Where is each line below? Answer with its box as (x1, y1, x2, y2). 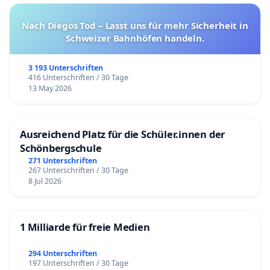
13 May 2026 (28, 83, 72, 94)
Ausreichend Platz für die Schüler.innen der (20, 127, 225, 142)
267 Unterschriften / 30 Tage (28, 165, 128, 176)
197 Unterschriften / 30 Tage (28, 257, 128, 268)
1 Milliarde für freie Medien (20, 220, 150, 234)
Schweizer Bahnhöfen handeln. (66, 32, 204, 45)
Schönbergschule (20, 141, 102, 155)
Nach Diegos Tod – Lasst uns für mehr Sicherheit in (22, 19, 248, 32)
